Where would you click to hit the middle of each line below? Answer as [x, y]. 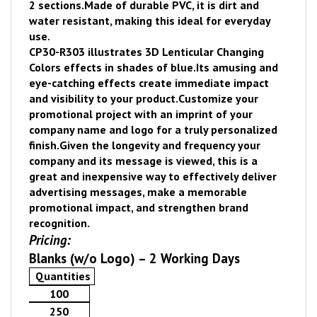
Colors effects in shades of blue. [113, 67]
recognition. [59, 223]
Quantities [63, 276]
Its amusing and [237, 67]
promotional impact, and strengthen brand [139, 207]
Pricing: [50, 240]
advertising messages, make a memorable [138, 192]
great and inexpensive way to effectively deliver [153, 176]
